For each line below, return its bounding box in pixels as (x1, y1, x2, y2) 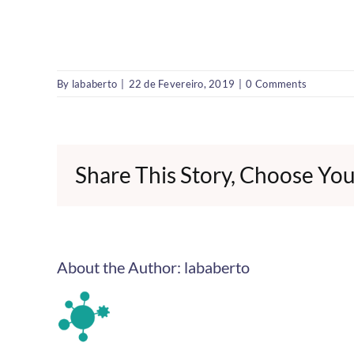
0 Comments (246, 77, 307, 90)
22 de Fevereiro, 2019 (128, 77, 235, 90)
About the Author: (57, 257, 184, 277)
